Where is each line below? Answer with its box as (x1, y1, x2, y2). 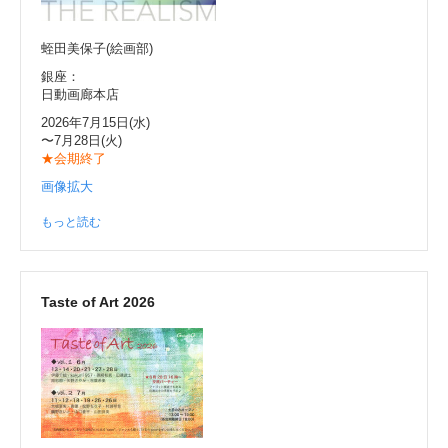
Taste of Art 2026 (41, 293, 155, 310)
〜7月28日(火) (41, 132, 122, 148)
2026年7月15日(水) (41, 114, 150, 130)
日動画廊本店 (41, 86, 119, 102)
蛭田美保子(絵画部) (41, 40, 153, 56)
